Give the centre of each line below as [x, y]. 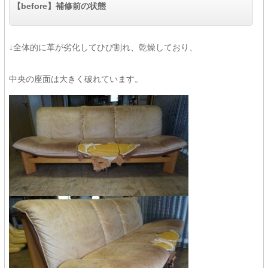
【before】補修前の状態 [59, 6]
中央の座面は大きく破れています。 [76, 79]
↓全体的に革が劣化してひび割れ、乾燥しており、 [103, 47]
